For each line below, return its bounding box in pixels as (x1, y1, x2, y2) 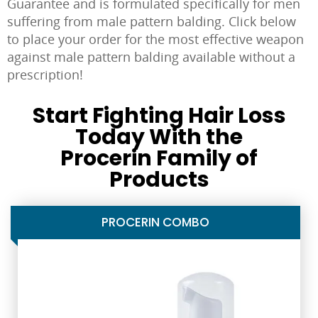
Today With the (75, 122, 243, 152)
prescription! (7, 66, 83, 83)
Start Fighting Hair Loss (32, 101, 286, 131)
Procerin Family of (60, 143, 258, 173)
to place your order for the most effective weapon (7, 31, 304, 48)
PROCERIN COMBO (102, 214, 209, 231)
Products (109, 165, 209, 194)
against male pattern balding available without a (7, 48, 295, 65)
